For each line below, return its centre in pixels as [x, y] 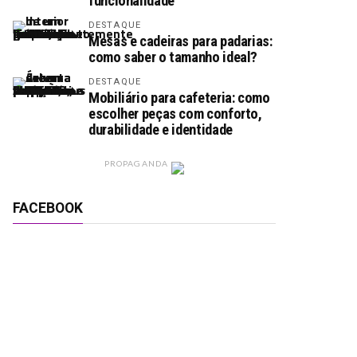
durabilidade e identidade [162, 129]
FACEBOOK [48, 208]
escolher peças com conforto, [175, 114]
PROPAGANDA [136, 163]
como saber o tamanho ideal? [173, 57]
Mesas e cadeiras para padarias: [180, 41]
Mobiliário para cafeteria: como [179, 98]
